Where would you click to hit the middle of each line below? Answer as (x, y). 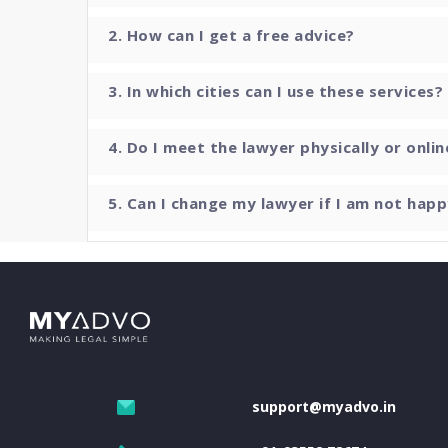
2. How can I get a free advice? (231, 35)
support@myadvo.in (324, 406)
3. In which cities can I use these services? (275, 91)
